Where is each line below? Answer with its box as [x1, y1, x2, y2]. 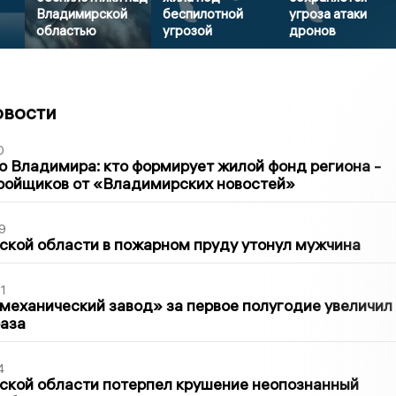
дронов [289, 22, 337, 40]
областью [36, 22, 97, 40]
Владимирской [36, 5, 128, 23]
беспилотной [163, 5, 244, 23]
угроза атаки [289, 5, 368, 23]
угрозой [163, 22, 213, 40]
